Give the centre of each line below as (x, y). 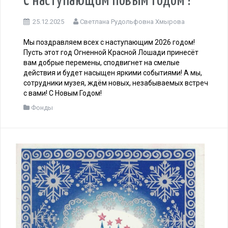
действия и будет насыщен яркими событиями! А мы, (113, 73)
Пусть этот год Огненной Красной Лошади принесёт (111, 52)
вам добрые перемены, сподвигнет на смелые (102, 62)
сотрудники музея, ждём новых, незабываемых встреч (116, 83)
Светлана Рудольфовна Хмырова (132, 21)
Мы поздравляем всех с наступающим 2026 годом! (109, 42)
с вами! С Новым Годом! (63, 93)
